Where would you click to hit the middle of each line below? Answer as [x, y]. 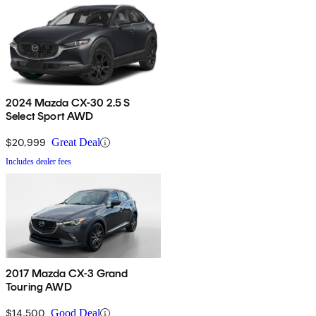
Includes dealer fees [38, 162]
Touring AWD [39, 287]
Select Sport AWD [50, 116]
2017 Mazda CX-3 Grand [67, 274]
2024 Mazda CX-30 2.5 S [68, 103]
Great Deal [76, 142]
